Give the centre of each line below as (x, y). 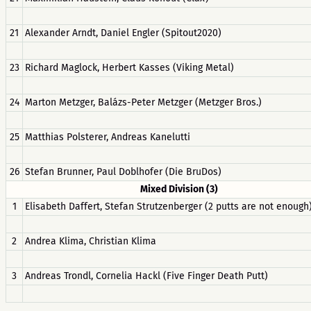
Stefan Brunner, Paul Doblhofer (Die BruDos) (123, 172)
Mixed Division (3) (179, 189)
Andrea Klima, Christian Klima (91, 241)
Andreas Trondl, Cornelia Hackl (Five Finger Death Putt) (146, 276)
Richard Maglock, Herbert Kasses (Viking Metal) (129, 68)
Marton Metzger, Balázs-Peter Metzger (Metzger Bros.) (143, 102)
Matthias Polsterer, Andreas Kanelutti (108, 137)
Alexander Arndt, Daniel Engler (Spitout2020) (123, 33)
